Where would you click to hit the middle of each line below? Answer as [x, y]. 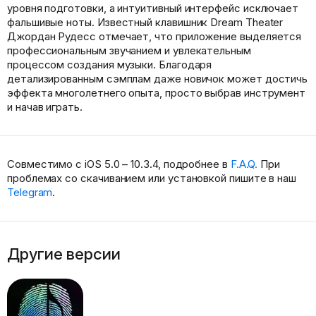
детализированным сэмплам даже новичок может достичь [158, 78]
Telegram [30, 192]
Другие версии [64, 253]
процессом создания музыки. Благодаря [110, 64]
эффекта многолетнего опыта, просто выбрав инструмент [157, 92]
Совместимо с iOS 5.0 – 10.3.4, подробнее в [119, 164]
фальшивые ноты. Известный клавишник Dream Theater [145, 22]
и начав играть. [45, 107]
